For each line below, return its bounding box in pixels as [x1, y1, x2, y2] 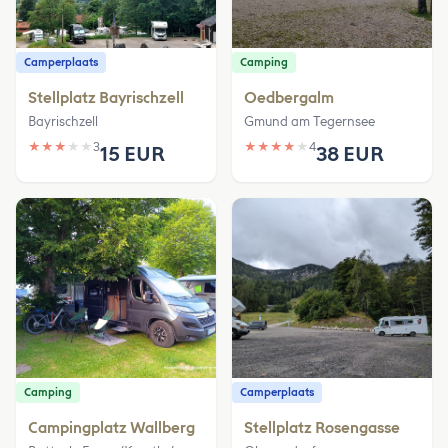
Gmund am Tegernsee [244, 113, 375, 129]
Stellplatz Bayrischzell [28, 88, 184, 107]
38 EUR [316, 141, 384, 166]
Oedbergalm [244, 88, 334, 107]
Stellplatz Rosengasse [244, 418, 400, 437]
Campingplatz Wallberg [28, 418, 195, 437]
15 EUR [100, 141, 165, 166]
